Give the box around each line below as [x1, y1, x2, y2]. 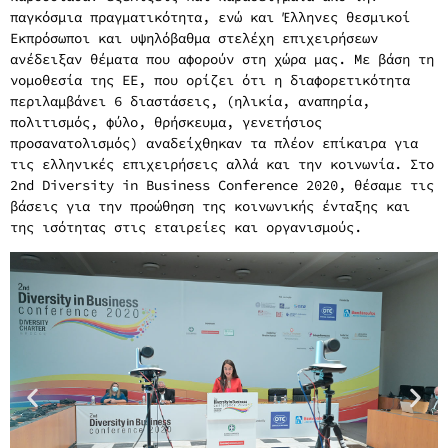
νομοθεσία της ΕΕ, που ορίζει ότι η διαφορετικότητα [10, 70, 410, 89]
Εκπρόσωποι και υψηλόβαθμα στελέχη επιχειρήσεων [10, 28, 378, 47]
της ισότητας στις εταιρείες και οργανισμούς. [10, 217, 362, 236]
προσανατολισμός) [10, 133, 146, 152]
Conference [218, 175, 298, 194]
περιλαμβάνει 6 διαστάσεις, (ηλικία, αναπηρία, [10, 91, 370, 110]
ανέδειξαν [10, 49, 82, 68]
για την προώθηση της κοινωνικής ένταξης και [66, 196, 410, 215]
